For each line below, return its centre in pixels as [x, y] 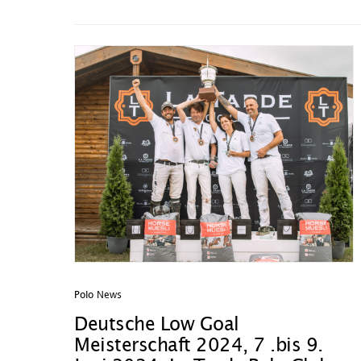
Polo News [98, 295]
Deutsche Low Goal [157, 325]
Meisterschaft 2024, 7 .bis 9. [199, 346]
